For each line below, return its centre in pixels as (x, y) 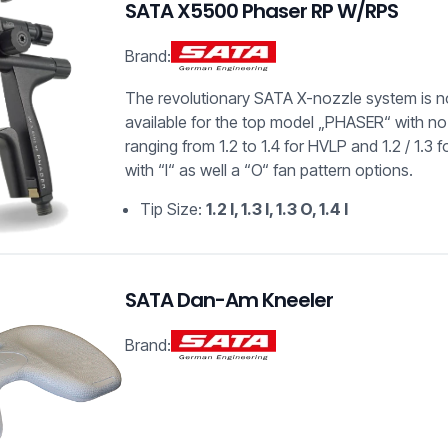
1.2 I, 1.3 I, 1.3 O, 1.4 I (277, 209)
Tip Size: (173, 209)
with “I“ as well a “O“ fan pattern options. (269, 170)
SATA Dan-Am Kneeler (229, 300)
